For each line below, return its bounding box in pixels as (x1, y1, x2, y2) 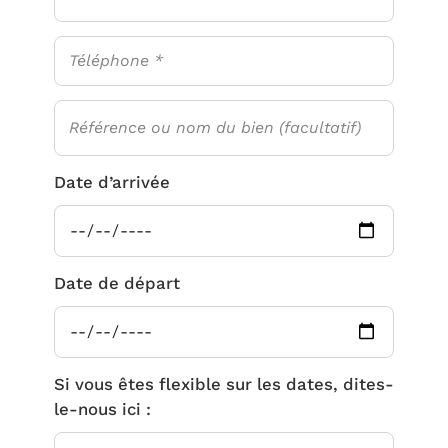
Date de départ (54, 272, 180, 293)
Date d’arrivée (54, 171, 170, 192)
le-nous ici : (54, 398, 151, 419)
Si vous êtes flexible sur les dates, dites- (54, 373, 394, 394)
